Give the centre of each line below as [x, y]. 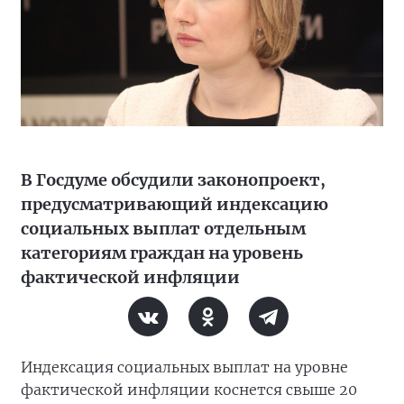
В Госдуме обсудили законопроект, [173, 180]
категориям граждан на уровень [162, 253]
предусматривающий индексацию [174, 205]
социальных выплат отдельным [163, 229]
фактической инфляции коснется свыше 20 [189, 390]
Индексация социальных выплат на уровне [184, 367]
